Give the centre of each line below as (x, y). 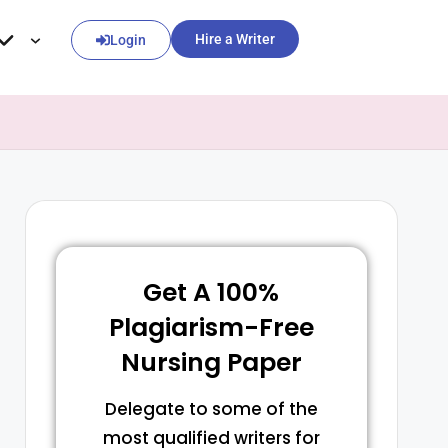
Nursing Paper (211, 362)
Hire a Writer (235, 39)
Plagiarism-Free (211, 327)
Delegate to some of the (211, 409)
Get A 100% (211, 292)
